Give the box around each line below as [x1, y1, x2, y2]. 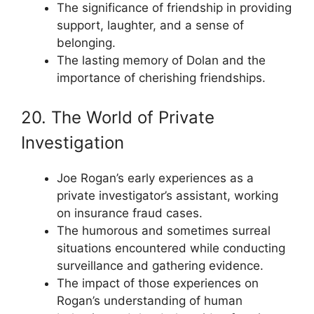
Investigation [21, 132, 124, 153]
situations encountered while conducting [57, 240, 285, 255]
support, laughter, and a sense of [57, 18, 244, 32]
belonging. [57, 36, 116, 50]
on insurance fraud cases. [57, 205, 203, 220]
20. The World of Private [21, 107, 214, 128]
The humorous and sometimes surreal [57, 223, 271, 238]
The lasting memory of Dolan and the [57, 53, 266, 67]
